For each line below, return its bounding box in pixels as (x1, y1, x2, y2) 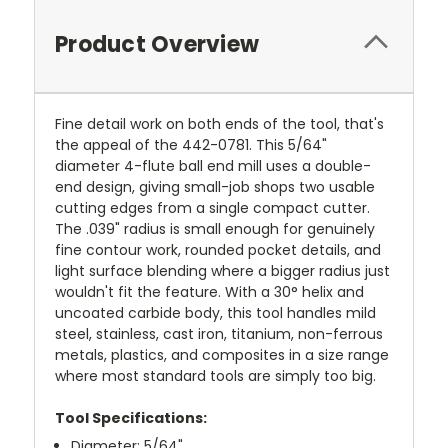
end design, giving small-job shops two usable (55, 176, 375, 197)
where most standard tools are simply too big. (55, 365, 376, 386)
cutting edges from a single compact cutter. (55, 197, 370, 218)
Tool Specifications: (55, 407, 207, 428)
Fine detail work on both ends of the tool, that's (55, 113, 384, 134)
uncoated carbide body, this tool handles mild (55, 302, 376, 323)
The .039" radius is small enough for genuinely (55, 218, 375, 239)
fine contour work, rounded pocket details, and (55, 239, 381, 260)
